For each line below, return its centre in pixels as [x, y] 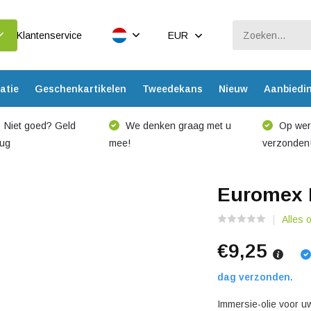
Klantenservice [49, 35]
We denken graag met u [177, 126]
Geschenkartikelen [80, 89]
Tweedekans [172, 89]
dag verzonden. [255, 277]
